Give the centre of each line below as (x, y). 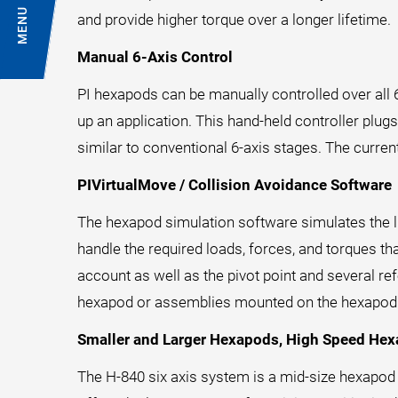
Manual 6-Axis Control (155, 57)
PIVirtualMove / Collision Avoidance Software (235, 185)
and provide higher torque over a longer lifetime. (234, 20)
